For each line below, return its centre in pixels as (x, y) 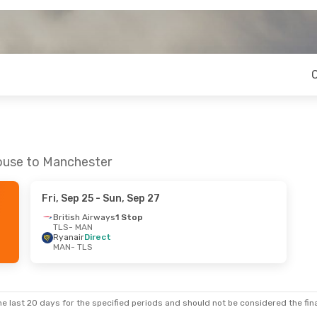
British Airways (84, 217)
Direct (97, 237)
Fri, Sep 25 (67, 198)
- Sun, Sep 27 (126, 198)
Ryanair (68, 237)
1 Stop (129, 217)
